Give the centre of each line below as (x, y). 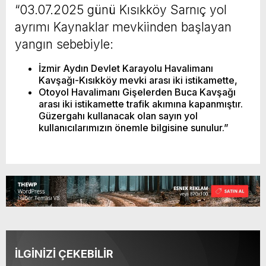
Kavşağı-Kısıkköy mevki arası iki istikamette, (138, 80)
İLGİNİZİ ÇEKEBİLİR (64, 254)
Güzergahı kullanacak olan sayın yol (118, 115)
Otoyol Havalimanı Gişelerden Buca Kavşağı (137, 92)
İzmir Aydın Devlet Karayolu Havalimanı (126, 68)
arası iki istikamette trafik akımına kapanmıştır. (141, 104)
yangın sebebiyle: (64, 44)
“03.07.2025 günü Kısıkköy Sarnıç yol (121, 9)
